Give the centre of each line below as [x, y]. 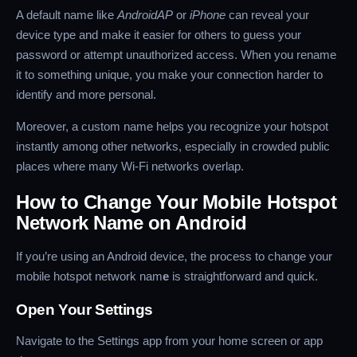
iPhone [208, 14]
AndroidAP [145, 14]
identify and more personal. [86, 94]
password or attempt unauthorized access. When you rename [176, 54]
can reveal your [267, 14]
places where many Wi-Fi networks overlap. [130, 166]
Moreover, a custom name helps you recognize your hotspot [172, 126]
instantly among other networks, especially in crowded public [173, 146]
